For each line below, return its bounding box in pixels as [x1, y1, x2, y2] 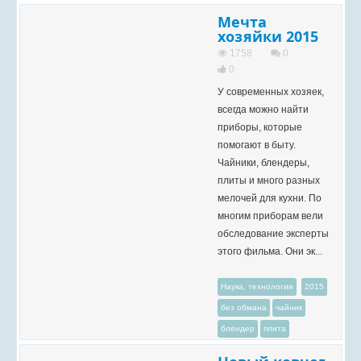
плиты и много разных [218, 175, 320, 186]
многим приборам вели [218, 210, 323, 222]
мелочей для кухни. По [218, 193, 322, 204]
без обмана [221, 303, 267, 312]
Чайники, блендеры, [218, 157, 309, 168]
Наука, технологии [221, 282, 293, 291]
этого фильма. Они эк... [218, 246, 322, 257]
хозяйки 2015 [218, 27, 318, 46]
